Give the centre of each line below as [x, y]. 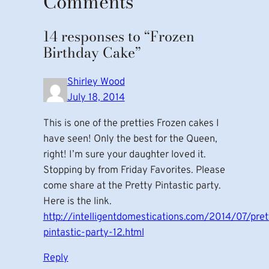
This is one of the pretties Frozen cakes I [131, 123]
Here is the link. [77, 201]
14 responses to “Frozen [119, 36]
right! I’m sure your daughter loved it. [124, 154]
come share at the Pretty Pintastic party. [132, 186]
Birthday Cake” [92, 52]
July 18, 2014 [96, 97]
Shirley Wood [96, 82]
